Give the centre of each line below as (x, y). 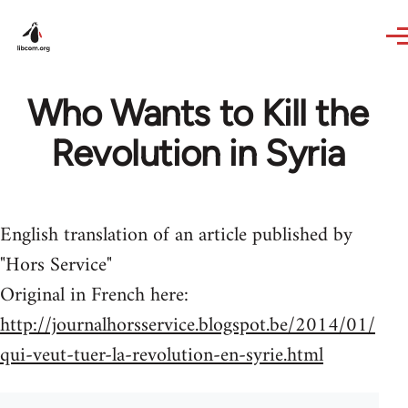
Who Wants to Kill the (198, 113)
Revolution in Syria (198, 153)
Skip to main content (87, 12)
